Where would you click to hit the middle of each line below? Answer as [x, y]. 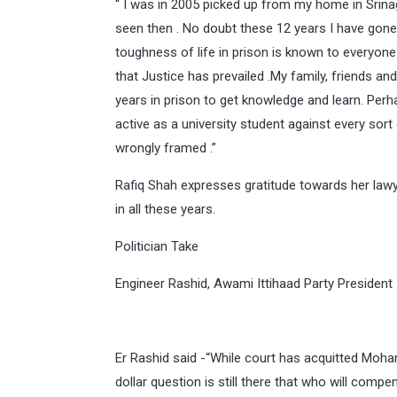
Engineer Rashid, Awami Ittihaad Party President [254, 284]
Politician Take [157, 246]
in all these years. [165, 209]
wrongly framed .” [166, 148]
